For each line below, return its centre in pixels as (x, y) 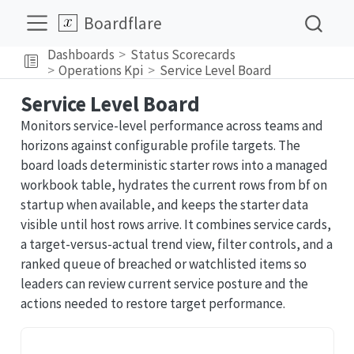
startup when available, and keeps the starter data (164, 205)
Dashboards (81, 54)
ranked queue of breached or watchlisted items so (163, 264)
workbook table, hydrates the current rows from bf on (173, 185)
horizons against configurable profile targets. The (160, 145)
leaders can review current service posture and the (164, 284)
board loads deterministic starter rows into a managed (174, 165)
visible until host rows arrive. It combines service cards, (175, 224)
